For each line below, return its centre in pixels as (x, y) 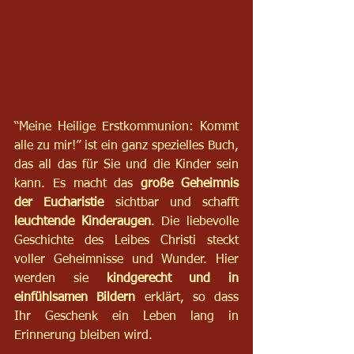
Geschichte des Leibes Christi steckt (126, 241)
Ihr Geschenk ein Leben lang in (126, 316)
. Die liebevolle (195, 222)
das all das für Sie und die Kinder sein (126, 165)
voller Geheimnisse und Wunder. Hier (126, 260)
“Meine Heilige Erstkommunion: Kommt (126, 127)
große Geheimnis (190, 184)
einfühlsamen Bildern (75, 298)
